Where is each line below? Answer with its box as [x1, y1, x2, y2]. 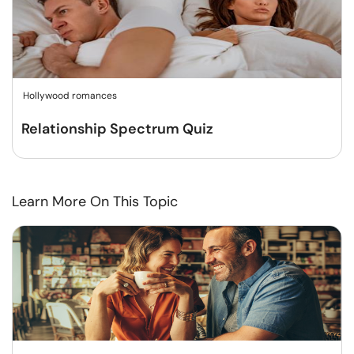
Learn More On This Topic [12, 192, 178, 211]
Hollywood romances [23, 89, 117, 102]
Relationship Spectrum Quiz [21, 119, 213, 138]
